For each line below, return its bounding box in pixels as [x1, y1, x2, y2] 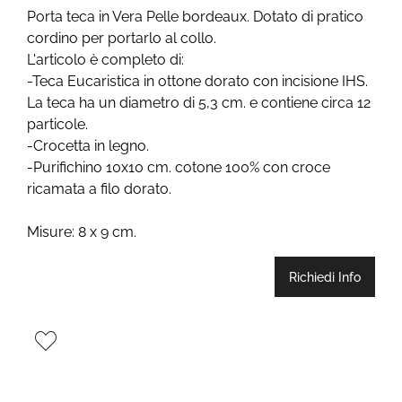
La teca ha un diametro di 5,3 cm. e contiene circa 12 [27, 94, 371, 112]
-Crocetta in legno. [27, 137, 149, 155]
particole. [27, 116, 88, 134]
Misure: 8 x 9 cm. [27, 223, 136, 241]
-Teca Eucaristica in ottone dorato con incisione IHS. [27, 73, 368, 91]
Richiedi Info [289, 270, 361, 285]
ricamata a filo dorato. [27, 180, 171, 198]
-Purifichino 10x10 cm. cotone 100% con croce [27, 159, 330, 177]
